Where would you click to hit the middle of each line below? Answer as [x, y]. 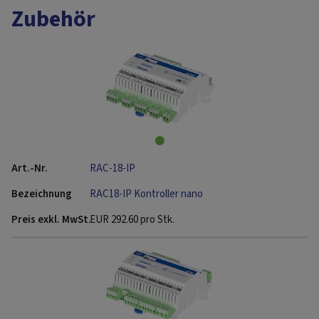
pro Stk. [157, 219]
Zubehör [53, 19]
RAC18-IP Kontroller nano [146, 194]
